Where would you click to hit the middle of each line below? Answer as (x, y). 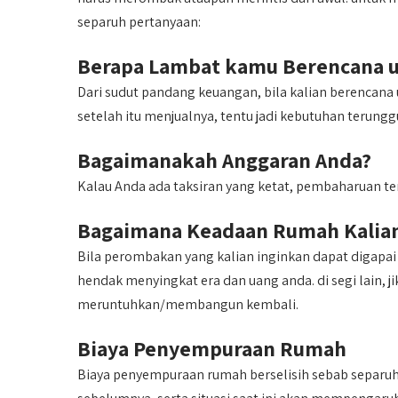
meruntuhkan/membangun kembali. (188, 304)
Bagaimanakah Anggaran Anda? (224, 160)
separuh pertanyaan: (139, 22)
